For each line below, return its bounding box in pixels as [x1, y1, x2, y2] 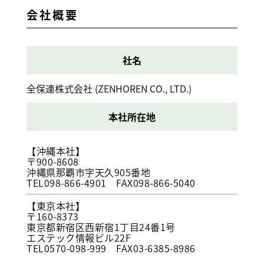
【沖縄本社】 [27, 143, 85, 158]
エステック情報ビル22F [27, 230, 131, 245]
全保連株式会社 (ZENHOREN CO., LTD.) [27, 81, 192, 95]
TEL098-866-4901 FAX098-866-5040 [27, 175, 196, 190]
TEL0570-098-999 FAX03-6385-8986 [27, 240, 196, 255]
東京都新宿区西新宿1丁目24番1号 [27, 219, 176, 234]
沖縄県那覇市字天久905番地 [27, 164, 150, 179]
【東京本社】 [27, 198, 85, 213]
